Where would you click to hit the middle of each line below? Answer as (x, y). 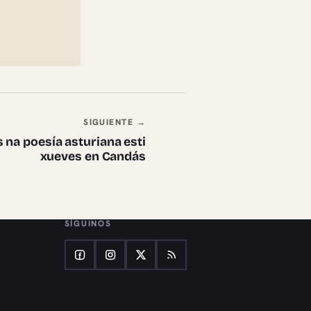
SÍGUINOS (88, 223)
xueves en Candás (93, 156)
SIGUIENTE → (115, 123)
